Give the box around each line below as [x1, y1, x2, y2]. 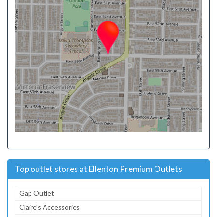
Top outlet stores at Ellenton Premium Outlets [15, 164, 182, 174]
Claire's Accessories [19, 203, 80, 211]
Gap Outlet [19, 189, 54, 197]
